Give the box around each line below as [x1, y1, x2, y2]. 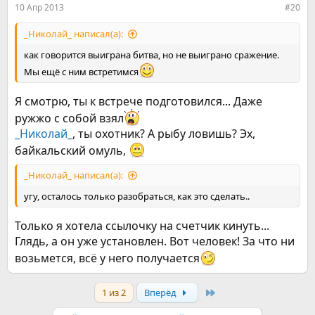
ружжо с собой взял [15, 110, 124, 127]
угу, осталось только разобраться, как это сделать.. [24, 190, 250, 203]
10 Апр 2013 [15, 1, 64, 14]
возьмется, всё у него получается [15, 250, 200, 266]
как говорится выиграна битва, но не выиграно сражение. [24, 49, 279, 62]
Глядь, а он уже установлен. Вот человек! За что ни [15, 233, 295, 250]
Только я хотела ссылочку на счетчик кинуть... [15, 218, 269, 234]
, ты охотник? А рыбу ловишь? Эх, [72, 126, 255, 142]
